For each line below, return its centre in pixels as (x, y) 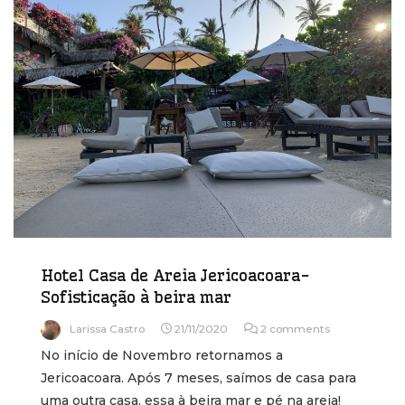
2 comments (295, 328)
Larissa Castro (107, 328)
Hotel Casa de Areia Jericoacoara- (175, 275)
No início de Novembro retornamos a (162, 355)
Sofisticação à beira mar (136, 297)
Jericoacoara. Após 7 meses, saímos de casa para (198, 377)
